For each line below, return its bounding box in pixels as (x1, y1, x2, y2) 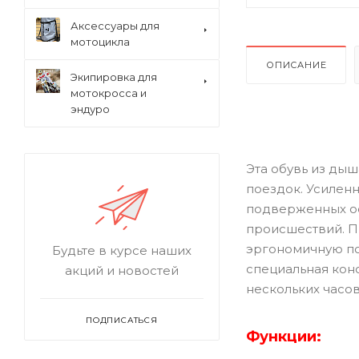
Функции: (246, 327, 321, 345)
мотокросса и (71, 87, 147, 99)
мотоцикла (71, 35, 130, 48)
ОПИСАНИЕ (266, 58, 327, 71)
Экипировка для (71, 71, 157, 83)
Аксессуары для (71, 19, 159, 32)
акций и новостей (65, 263, 179, 278)
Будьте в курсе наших (52, 243, 192, 258)
